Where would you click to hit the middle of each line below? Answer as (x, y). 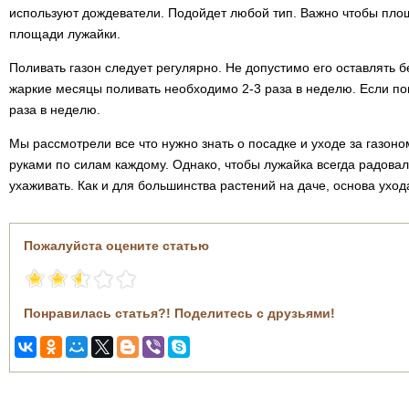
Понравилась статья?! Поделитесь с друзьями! (179, 313)
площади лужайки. (65, 34)
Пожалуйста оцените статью (116, 246)
